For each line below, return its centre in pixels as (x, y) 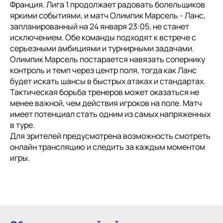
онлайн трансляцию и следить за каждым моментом (108, 147)
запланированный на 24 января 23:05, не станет (100, 26)
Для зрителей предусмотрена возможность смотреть (110, 136)
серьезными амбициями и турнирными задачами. (102, 48)
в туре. (22, 125)
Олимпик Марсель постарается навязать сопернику (108, 59)
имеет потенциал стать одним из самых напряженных (110, 114)
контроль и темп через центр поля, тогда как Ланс (103, 70)
